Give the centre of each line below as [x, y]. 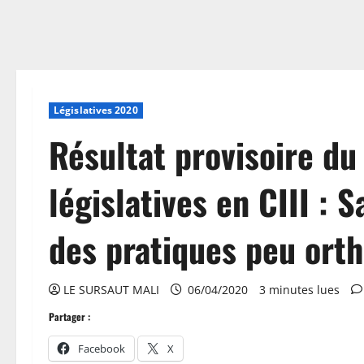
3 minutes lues [299, 290]
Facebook [102, 349]
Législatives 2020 [96, 110]
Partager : [69, 316]
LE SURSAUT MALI [111, 290]
